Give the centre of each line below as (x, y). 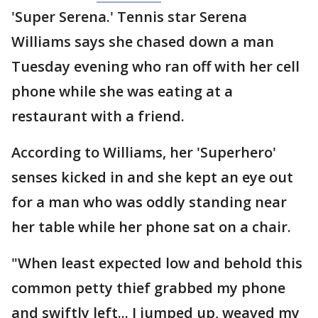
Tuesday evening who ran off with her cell (155, 66)
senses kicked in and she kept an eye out (152, 177)
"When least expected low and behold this (157, 263)
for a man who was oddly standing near (149, 202)
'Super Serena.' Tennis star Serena (129, 17)
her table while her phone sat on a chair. (151, 227)
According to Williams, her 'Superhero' (144, 152)
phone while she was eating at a (122, 91)
